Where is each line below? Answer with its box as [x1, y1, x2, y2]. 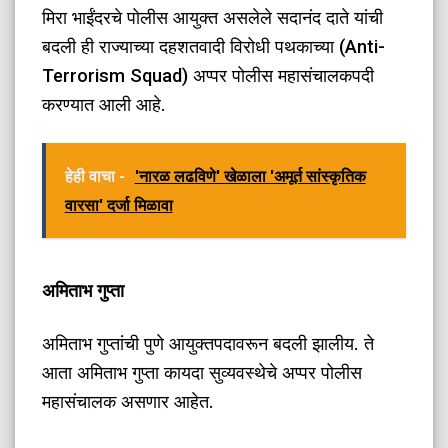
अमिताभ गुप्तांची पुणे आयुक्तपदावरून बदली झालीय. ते [42, 332, 375, 354]
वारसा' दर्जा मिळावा [64, 196, 173, 216]
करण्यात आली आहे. [42, 94, 167, 116]
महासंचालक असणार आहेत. [42, 390, 215, 412]
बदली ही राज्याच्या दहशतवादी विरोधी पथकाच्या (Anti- [42, 36, 386, 58]
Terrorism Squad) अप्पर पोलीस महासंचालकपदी [42, 65, 375, 87]
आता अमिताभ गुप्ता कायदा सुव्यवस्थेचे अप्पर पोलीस [42, 361, 363, 383]
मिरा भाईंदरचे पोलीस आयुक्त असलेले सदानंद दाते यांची [42, 7, 384, 29]
